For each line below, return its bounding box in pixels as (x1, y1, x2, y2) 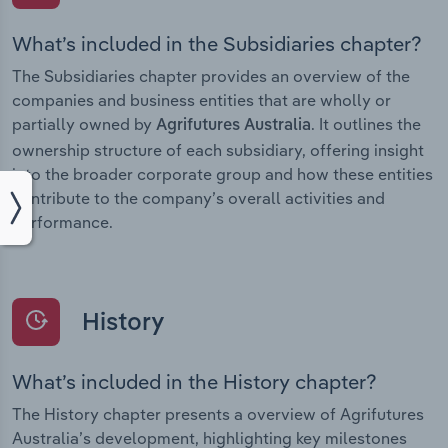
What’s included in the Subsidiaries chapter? (12, 31, 422, 57)
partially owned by (12, 114, 156, 135)
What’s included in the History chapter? (12, 368, 377, 394)
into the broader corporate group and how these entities (12, 164, 433, 185)
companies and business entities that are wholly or (12, 90, 391, 111)
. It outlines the (311, 114, 421, 135)
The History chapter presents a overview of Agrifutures (12, 403, 424, 424)
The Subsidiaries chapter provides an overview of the (12, 66, 410, 87)
